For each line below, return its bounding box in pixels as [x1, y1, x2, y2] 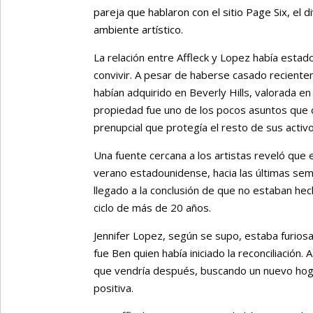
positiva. [94, 280, 134, 295]
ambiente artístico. [94, 22, 184, 36]
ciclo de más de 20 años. [94, 200, 212, 214]
